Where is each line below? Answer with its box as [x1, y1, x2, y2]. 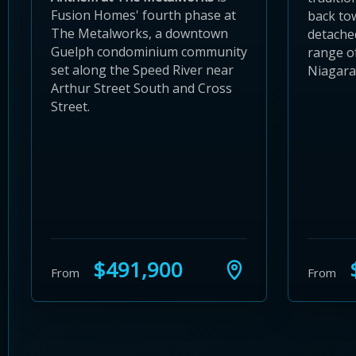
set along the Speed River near [51, 61, 234, 79]
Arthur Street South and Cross [51, 79, 232, 98]
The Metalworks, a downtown [51, 25, 228, 43]
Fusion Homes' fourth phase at [51, 6, 236, 25]
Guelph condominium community [51, 43, 247, 61]
